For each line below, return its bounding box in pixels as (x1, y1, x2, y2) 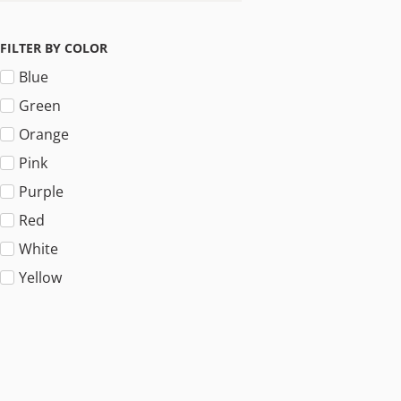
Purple (19, 182, 64, 201)
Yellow (19, 268, 62, 287)
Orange (19, 124, 69, 144)
